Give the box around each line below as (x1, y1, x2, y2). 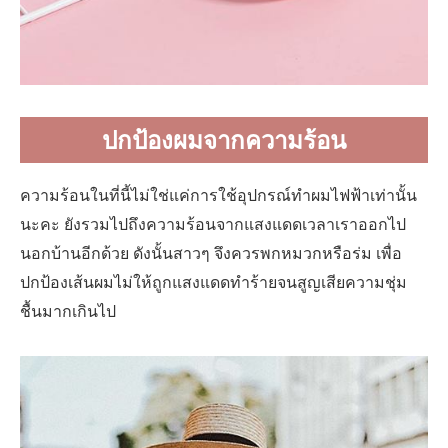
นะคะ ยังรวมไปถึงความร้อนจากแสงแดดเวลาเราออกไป (20, 212, 406, 235)
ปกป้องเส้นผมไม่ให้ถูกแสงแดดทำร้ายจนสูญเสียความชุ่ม (20, 270, 407, 293)
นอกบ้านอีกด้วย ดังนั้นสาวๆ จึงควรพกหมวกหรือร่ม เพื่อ (20, 241, 402, 264)
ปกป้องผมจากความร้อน (102, 122, 346, 156)
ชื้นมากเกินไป (20, 299, 116, 322)
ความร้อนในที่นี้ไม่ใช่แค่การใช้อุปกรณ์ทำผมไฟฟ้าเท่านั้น (20, 183, 417, 206)
